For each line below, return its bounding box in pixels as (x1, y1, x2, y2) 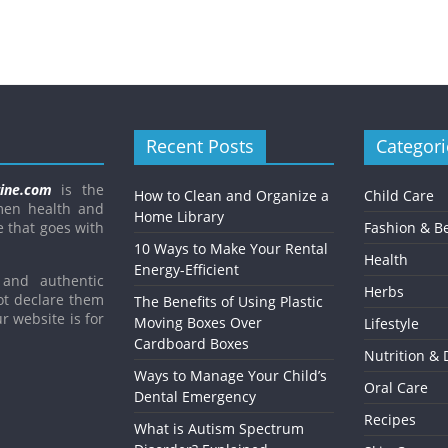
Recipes (363, 410, 416, 430)
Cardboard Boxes (134, 334, 249, 354)
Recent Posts (146, 134, 254, 159)
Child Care (363, 186, 434, 206)
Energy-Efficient (134, 260, 239, 280)
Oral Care (363, 378, 428, 398)
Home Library (134, 207, 224, 227)
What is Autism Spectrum (134, 419, 304, 439)
